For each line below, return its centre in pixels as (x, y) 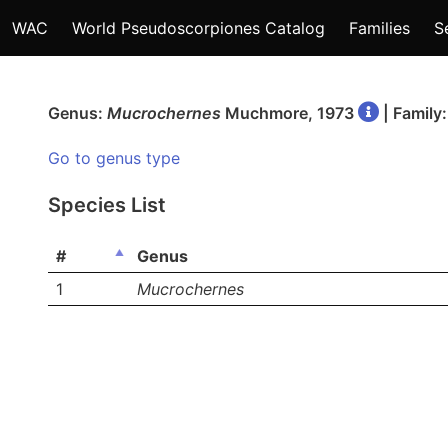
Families (379, 28)
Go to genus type (114, 158)
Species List (107, 205)
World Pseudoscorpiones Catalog (198, 28)
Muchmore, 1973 (289, 113)
